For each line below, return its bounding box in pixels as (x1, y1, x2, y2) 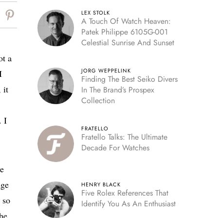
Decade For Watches (81, 142, 149, 153)
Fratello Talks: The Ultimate (81, 131, 167, 143)
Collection (81, 95, 115, 106)
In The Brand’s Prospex (81, 84, 154, 95)
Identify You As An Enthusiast (81, 198, 176, 209)
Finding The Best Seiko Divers (81, 73, 178, 85)
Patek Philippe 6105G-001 (81, 26, 168, 37)
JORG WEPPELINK (81, 67, 131, 74)
